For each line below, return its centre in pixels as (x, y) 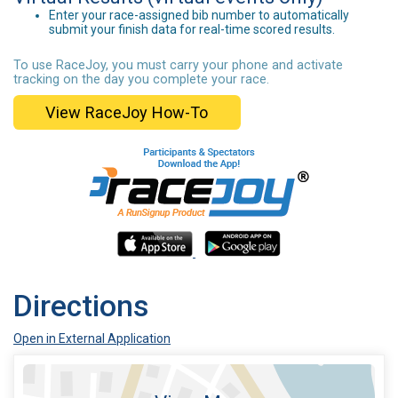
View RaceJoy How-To (127, 112)
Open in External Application (92, 339)
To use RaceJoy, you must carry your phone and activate (178, 65)
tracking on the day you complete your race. (141, 79)
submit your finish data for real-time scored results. (192, 29)
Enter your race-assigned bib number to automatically (199, 15)
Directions (81, 306)
